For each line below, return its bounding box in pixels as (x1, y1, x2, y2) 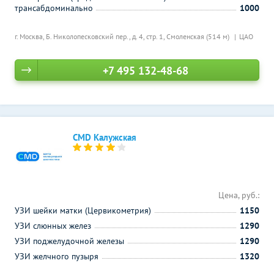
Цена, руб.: (218, 190, 259, 201)
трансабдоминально (15, 2, 93, 13)
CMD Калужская (73, 131, 136, 143)
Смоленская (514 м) (166, 32, 231, 41)
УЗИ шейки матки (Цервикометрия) (15, 205, 151, 216)
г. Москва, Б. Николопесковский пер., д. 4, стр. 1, (15, 32, 166, 41)
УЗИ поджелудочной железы (15, 235, 124, 246)
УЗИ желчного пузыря (15, 251, 98, 262)
